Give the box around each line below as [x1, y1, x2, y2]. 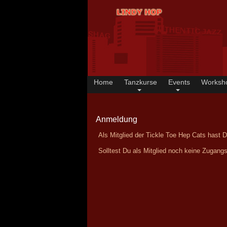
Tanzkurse [124, 78, 158, 86]
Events [168, 78, 190, 86]
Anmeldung [96, 115, 137, 124]
